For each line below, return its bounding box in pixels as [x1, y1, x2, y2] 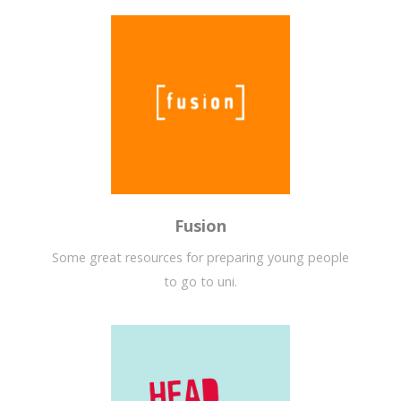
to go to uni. [164, 273, 237, 291]
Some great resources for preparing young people [52, 249, 349, 267]
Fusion [175, 215, 226, 237]
